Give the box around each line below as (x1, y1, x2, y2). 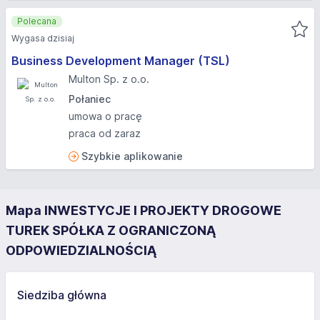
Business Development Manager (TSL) (11, 54, 230, 68)
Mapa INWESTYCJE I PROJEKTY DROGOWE (6, 203, 281, 218)
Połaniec (69, 93, 111, 105)
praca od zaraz (69, 127, 141, 139)
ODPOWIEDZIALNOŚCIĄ (6, 243, 156, 258)
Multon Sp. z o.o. (69, 73, 149, 85)
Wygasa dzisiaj (11, 33, 74, 44)
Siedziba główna (17, 288, 106, 302)
